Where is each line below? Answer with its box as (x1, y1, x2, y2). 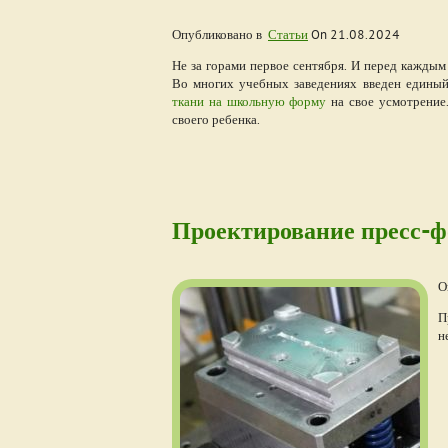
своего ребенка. (172, 111, 260, 127)
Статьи (268, 26, 308, 42)
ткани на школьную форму (172, 93, 327, 109)
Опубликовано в (172, 26, 268, 42)
